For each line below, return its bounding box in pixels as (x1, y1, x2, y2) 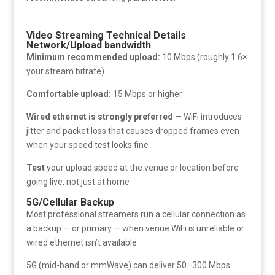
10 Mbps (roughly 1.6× (160, 52, 247, 63)
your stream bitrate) (26, 66, 104, 77)
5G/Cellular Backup (26, 196, 114, 209)
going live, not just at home (26, 177, 130, 187)
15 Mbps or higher (110, 89, 182, 99)
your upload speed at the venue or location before (44, 163, 239, 173)
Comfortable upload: (26, 89, 111, 99)
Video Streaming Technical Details (26, 29, 186, 42)
